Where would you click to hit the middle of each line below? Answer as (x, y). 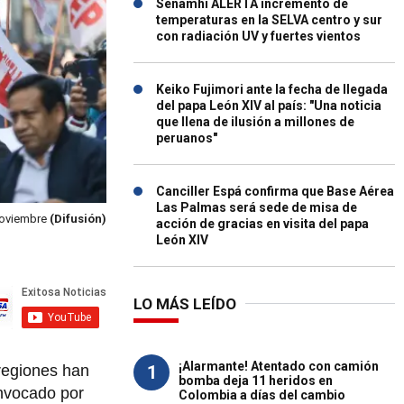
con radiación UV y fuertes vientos (258, 36)
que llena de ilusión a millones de (255, 122)
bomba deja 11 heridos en (256, 381)
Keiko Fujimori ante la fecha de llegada (272, 89)
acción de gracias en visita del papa (262, 224)
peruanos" (187, 138)
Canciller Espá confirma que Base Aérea (275, 191)
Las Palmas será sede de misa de (257, 207)
